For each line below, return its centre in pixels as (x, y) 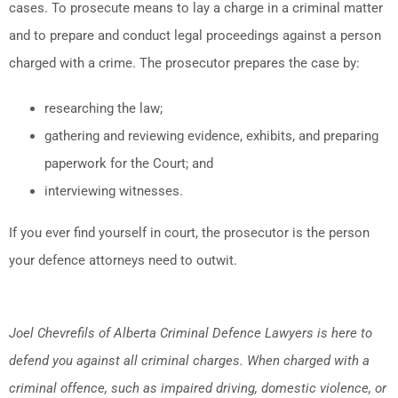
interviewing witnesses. (114, 191)
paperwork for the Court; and (129, 163)
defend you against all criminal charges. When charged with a (189, 360)
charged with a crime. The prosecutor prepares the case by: (184, 63)
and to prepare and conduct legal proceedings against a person (195, 35)
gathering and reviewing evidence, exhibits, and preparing (211, 135)
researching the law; (103, 108)
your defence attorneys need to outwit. (123, 260)
